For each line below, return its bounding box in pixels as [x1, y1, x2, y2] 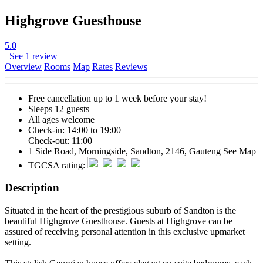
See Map [223, 146, 256, 156]
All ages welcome [28, 114, 95, 124]
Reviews [115, 61, 147, 72]
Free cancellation [28, 93, 91, 103]
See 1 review [9, 50, 58, 61]
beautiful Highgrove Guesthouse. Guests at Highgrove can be [5, 216, 232, 227]
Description [5, 181, 59, 194]
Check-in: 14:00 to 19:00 [28, 124, 121, 135]
